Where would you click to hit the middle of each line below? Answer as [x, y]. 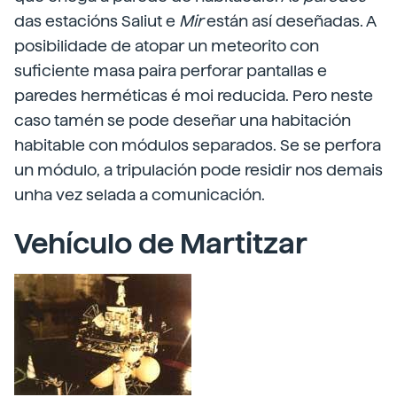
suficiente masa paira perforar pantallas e [171, 70]
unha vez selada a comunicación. [140, 195]
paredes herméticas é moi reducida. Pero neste [194, 95]
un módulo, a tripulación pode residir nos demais [198, 170]
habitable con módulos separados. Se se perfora [198, 145]
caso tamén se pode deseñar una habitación [183, 120]
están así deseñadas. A [289, 21]
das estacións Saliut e [97, 21]
